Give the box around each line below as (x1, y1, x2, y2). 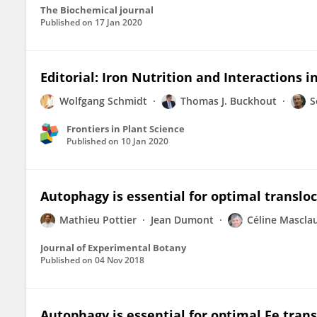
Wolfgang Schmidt (59, 94, 147, 108)
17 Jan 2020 (95, 16, 142, 28)
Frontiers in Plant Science (67, 122, 185, 135)
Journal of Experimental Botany (40, 241, 186, 254)
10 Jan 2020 (121, 135, 168, 147)
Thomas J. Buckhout (180, 94, 277, 108)
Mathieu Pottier (59, 213, 137, 226)
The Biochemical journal (40, 4, 154, 16)
